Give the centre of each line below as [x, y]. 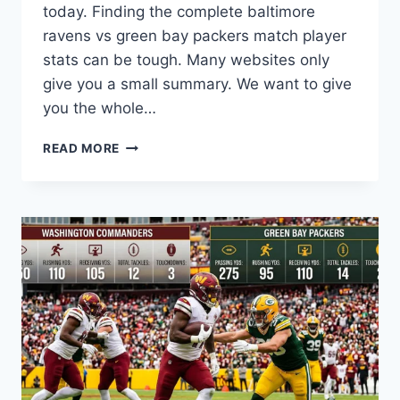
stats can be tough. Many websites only [186, 60]
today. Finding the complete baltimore [179, 12]
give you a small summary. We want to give [197, 84]
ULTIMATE [152, 163]
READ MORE [82, 149]
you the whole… [100, 108]
